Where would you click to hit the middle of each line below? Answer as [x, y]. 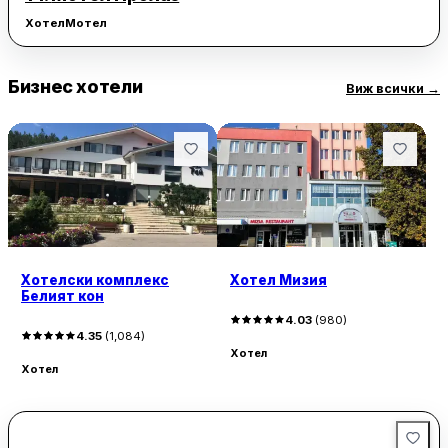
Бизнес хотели [75, 86]
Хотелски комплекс [95, 279]
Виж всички [385, 88]
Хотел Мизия [278, 279]
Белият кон [62, 295]
